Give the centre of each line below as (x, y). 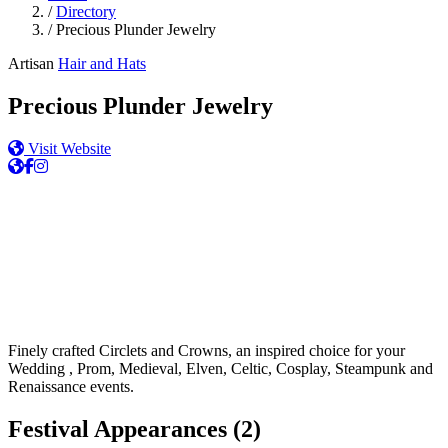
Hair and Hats (102, 63)
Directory (86, 11)
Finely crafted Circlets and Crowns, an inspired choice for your (206, 350)
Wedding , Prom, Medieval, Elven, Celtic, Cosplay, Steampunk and (220, 368)
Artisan (31, 63)
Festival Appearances (120, 428)
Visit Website (67, 148)
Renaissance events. (71, 386)
